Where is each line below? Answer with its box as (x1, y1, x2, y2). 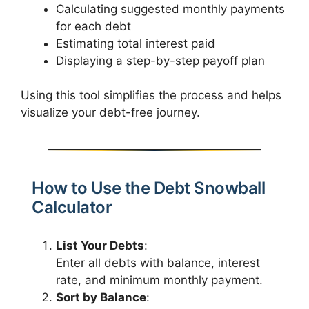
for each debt (56, 19, 131, 33)
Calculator (32, 197, 112, 218)
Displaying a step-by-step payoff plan (56, 53, 265, 68)
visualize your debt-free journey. (21, 106, 200, 120)
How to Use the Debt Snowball (32, 178, 265, 199)
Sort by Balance (56, 290, 146, 305)
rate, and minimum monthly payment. (56, 273, 263, 288)
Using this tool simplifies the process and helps (21, 88, 281, 103)
